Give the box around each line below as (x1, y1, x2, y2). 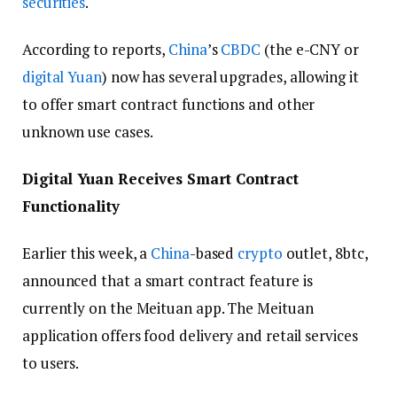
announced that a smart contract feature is (22, 270, 313, 292)
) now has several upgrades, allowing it (101, 66, 359, 88)
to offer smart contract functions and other (22, 94, 315, 115)
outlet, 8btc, (282, 243, 368, 264)
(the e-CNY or (261, 39, 359, 60)
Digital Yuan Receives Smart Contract (22, 168, 299, 190)
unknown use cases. (22, 121, 153, 143)
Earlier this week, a (22, 243, 152, 264)
